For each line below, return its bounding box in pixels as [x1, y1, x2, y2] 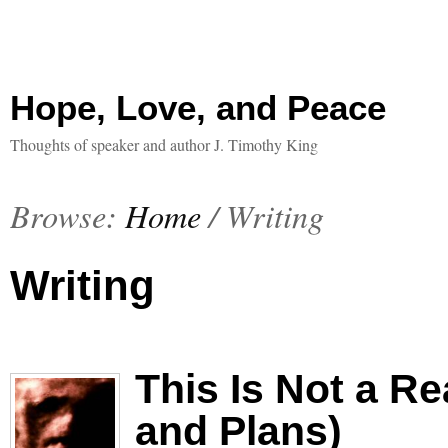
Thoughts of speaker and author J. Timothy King [10, 134, 318, 155]
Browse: [10, 193, 117, 237]
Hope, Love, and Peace [10, 88, 386, 127]
